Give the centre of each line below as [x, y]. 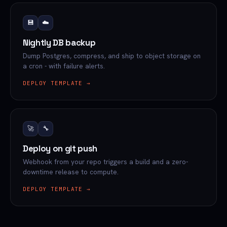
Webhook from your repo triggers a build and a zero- [105, 162]
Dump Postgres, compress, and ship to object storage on [112, 56]
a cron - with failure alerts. [64, 66]
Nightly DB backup [59, 43]
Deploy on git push [60, 148]
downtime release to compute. [71, 172]
